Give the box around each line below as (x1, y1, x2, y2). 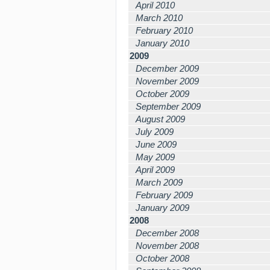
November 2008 (136, 240, 199, 251)
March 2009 (136, 177, 183, 187)
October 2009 (136, 89, 189, 99)
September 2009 (136, 101, 201, 111)
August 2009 (136, 114, 185, 124)
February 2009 (136, 190, 193, 200)
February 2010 (136, 25, 193, 36)
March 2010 (136, 13, 183, 23)
